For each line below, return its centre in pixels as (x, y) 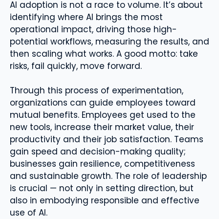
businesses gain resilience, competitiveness (102, 164)
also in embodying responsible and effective (105, 200)
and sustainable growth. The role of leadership (108, 176)
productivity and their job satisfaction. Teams (107, 139)
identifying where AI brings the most (86, 17)
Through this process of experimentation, (97, 90)
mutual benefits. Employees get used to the (103, 115)
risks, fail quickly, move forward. (76, 66)
